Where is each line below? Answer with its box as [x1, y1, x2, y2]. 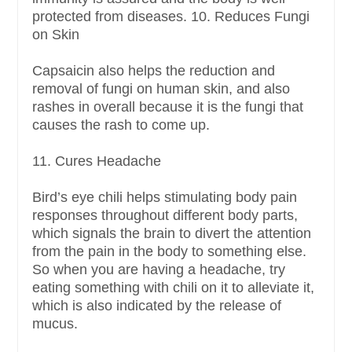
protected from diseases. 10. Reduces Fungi [32, 9, 310, 25]
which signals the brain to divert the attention [32, 225, 311, 242]
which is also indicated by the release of [32, 298, 281, 314]
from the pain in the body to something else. [32, 244, 306, 260]
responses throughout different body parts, [32, 207, 298, 224]
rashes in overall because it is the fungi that [32, 99, 303, 115]
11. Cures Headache [32, 153, 161, 170]
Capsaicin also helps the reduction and [32, 63, 275, 79]
